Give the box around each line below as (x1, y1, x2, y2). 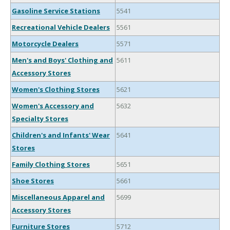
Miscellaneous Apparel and (12, 193, 105, 202)
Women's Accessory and (12, 101, 94, 111)
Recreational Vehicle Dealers (12, 23, 110, 32)
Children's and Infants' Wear (12, 130, 110, 140)
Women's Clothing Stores (12, 85, 100, 94)
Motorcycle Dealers (12, 39, 79, 49)
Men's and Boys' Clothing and (12, 55, 113, 65)
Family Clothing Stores (12, 160, 90, 169)
